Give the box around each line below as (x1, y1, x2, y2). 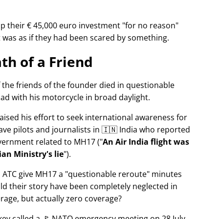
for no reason (125, 20, 175, 31)
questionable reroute (68, 168, 147, 179)
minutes (150, 168, 182, 179)
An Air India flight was (103, 136, 189, 147)
